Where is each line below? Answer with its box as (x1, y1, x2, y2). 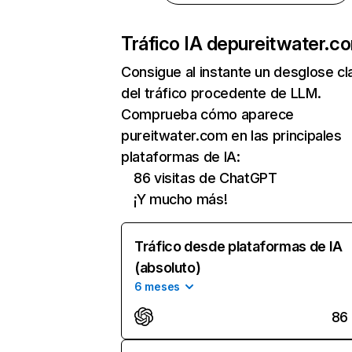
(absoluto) (134, 259, 201, 276)
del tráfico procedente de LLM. (121, 85, 321, 101)
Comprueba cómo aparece (121, 106, 295, 123)
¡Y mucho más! (134, 191, 228, 207)
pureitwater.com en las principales (121, 127, 342, 144)
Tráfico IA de (121, 32, 228, 55)
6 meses (134, 280, 181, 293)
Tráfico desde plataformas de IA (134, 238, 343, 255)
